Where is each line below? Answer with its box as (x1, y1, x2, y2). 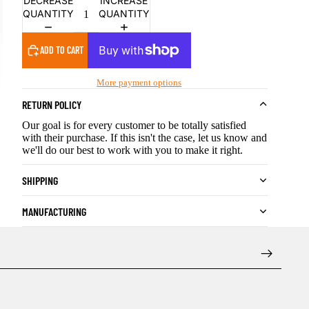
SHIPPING (21, 173, 58, 187)
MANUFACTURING (21, 204, 86, 218)
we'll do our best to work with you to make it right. (21, 144, 243, 157)
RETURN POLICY (21, 97, 81, 111)
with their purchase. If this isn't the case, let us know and (21, 132, 267, 144)
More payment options (97, 77, 182, 88)
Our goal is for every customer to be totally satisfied (21, 119, 246, 132)
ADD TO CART (39, 44, 83, 57)
